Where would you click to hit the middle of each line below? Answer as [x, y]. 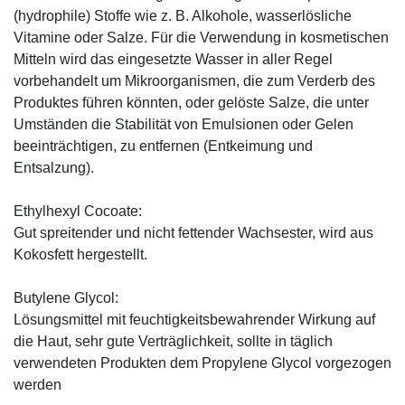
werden [38, 384]
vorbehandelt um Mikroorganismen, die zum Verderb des [194, 80]
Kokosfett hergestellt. [80, 254]
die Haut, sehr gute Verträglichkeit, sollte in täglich [173, 341]
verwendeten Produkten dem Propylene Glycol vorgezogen [202, 363]
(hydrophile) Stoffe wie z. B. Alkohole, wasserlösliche [183, 15]
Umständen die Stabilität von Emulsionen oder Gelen [184, 124]
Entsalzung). [54, 167]
